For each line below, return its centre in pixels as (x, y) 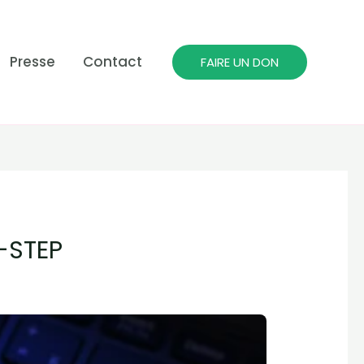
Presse (32, 62)
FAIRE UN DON (240, 62)
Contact (113, 62)
